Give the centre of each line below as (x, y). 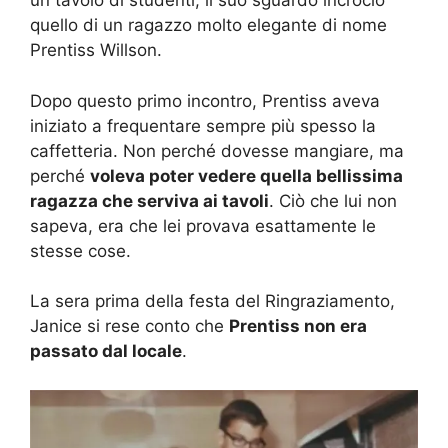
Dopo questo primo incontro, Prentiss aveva (205, 100)
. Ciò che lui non (333, 200)
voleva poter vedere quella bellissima (246, 175)
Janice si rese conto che (129, 326)
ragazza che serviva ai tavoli (149, 200)
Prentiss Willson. (96, 50)
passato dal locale (106, 351)
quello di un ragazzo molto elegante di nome (208, 25)
